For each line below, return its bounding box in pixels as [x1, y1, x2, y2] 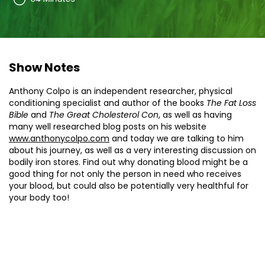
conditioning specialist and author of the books [9, 96, 206, 109]
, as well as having [159, 108, 232, 121]
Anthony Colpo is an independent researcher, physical [9, 85, 232, 97]
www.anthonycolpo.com [9, 132, 109, 144]
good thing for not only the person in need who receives [9, 167, 241, 180]
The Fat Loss [206, 96, 256, 109]
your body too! [9, 191, 69, 203]
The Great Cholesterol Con [49, 108, 159, 121]
